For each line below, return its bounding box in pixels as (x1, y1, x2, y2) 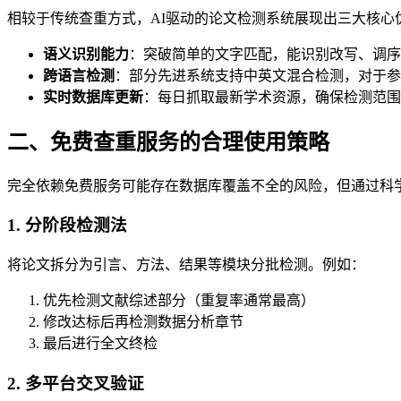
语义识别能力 (43, 46, 129, 62)
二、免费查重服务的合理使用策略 (7, 130, 329, 154)
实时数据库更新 (43, 89, 143, 105)
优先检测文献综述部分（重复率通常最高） (43, 292, 315, 308)
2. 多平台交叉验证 (7, 373, 144, 393)
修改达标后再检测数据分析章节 (43, 313, 243, 329)
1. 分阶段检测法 (7, 216, 127, 235)
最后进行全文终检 (43, 335, 158, 351)
